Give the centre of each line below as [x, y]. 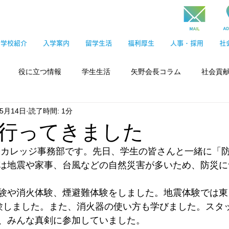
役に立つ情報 [40, 71]
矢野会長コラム [156, 71]
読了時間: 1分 [51, 111]
